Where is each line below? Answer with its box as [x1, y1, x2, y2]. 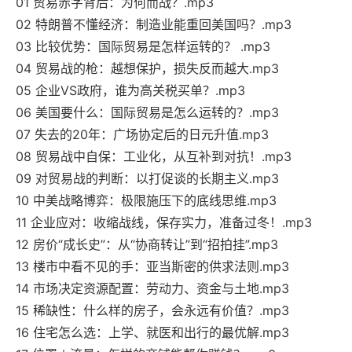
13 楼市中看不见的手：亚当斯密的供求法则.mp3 [16, 258, 289, 275]
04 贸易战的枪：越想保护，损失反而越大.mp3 [16, 60, 279, 77]
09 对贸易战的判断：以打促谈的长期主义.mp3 [16, 170, 279, 187]
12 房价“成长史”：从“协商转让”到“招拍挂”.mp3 [16, 236, 278, 253]
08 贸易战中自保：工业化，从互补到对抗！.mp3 [16, 148, 291, 165]
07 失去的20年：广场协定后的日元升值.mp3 [16, 126, 269, 143]
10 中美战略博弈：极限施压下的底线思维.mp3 [16, 192, 277, 209]
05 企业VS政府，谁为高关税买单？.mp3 [16, 82, 245, 99]
